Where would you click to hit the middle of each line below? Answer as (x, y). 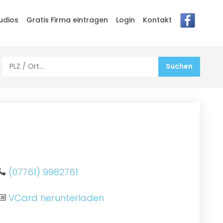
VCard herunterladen (56, 198)
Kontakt (157, 20)
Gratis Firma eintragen (67, 20)
